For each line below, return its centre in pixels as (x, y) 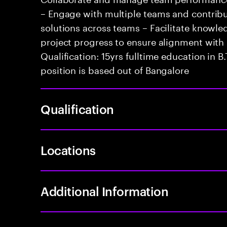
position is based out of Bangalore (115, 69)
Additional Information (105, 191)
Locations (68, 150)
